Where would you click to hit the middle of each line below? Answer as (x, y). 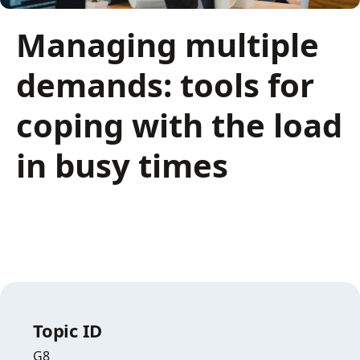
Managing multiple (168, 44)
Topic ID (67, 330)
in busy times (122, 165)
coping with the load (179, 125)
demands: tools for (165, 84)
